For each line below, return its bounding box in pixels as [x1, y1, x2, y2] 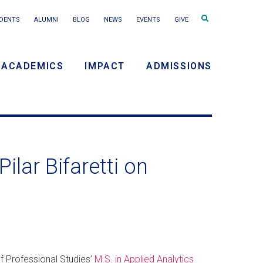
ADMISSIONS [146, 60, 212, 72]
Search [201, 12, 228, 23]
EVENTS [136, 16, 160, 23]
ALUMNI [34, 16, 59, 23]
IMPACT [85, 60, 125, 72]
